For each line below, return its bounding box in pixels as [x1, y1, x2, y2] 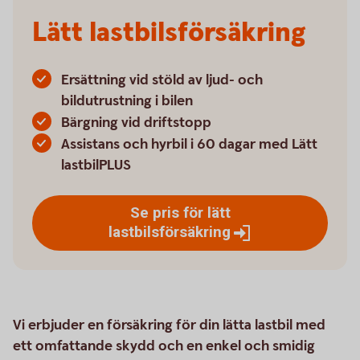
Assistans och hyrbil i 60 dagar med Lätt [61, 135, 317, 153]
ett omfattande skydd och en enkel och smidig [13, 336, 315, 355]
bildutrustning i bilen [61, 92, 193, 110]
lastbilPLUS [61, 156, 131, 174]
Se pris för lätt [129, 203, 231, 222]
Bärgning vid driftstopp [61, 113, 211, 132]
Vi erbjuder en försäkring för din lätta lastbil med [13, 315, 325, 334]
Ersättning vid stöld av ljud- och [61, 71, 263, 89]
